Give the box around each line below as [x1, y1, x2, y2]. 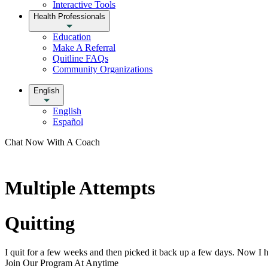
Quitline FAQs [53, 53, 108, 63]
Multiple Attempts [5, 177, 155, 199]
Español [53, 116, 83, 127]
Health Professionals [33, 11, 105, 21]
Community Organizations [53, 63, 153, 74]
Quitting [5, 212, 75, 234]
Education [53, 31, 91, 42]
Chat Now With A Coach [5, 136, 100, 147]
